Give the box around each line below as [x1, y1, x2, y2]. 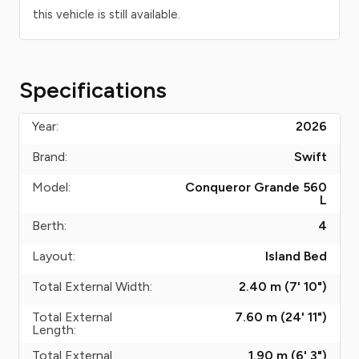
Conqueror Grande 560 [185, 179, 327, 195]
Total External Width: [32, 279, 152, 294]
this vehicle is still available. [33, 7, 180, 22]
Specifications [19, 76, 167, 103]
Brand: [32, 149, 67, 164]
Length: [32, 322, 76, 337]
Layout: [32, 248, 75, 264]
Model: [32, 179, 71, 195]
